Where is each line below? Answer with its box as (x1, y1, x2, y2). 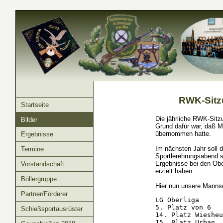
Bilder (20, 116, 37, 123)
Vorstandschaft (20, 160, 64, 168)
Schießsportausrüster (20, 205, 83, 213)
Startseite (20, 101, 49, 109)
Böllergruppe (20, 175, 57, 183)
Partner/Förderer (20, 190, 68, 198)
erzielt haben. (155, 167, 194, 175)
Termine (20, 145, 44, 153)
